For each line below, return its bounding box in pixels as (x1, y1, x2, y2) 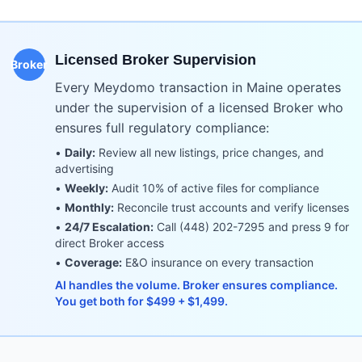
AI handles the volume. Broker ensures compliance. (55, 278, 338, 292)
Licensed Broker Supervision (55, 52, 256, 68)
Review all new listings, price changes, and (95, 145, 324, 159)
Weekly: (65, 181, 108, 195)
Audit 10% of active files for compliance (108, 181, 319, 195)
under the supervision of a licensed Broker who (55, 99, 343, 116)
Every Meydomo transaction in (55, 79, 246, 95)
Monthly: (65, 200, 114, 214)
